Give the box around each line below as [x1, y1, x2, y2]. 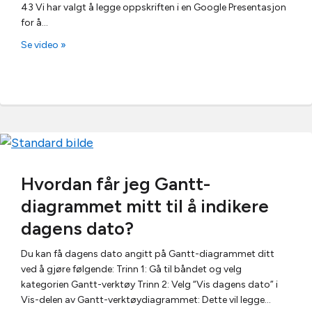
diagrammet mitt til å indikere [21, 194, 269, 217]
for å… [21, 17, 48, 29]
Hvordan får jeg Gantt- [21, 172, 210, 195]
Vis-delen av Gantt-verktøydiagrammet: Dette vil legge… [21, 293, 271, 306]
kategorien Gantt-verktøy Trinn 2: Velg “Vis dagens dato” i [21, 278, 278, 290]
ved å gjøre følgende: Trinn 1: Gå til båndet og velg [21, 263, 242, 275]
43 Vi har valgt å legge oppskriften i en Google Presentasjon [21, 1, 286, 13]
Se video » [21, 39, 66, 51]
